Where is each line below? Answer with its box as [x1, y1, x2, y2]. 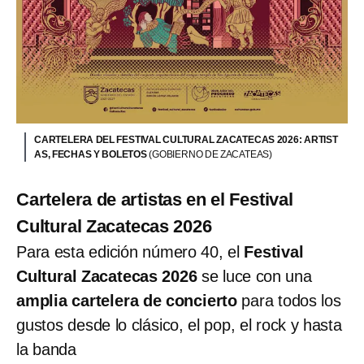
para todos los [237, 291, 341, 310]
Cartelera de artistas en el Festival [16, 188, 293, 210]
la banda [16, 340, 76, 358]
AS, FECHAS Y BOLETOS [34, 148, 149, 160]
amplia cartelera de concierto [16, 291, 237, 310]
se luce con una [201, 266, 312, 285]
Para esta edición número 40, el [16, 242, 245, 261]
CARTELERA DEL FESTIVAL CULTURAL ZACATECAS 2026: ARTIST [34, 133, 338, 145]
